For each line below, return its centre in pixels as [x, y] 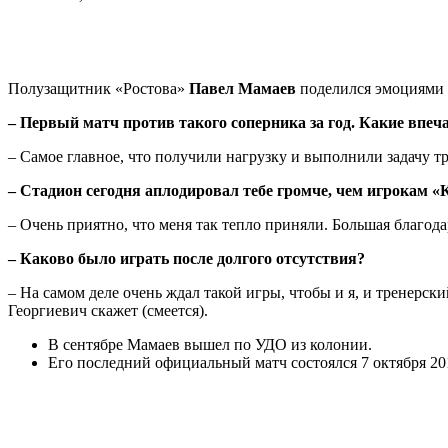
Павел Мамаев [242, 88]
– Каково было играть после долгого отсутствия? [186, 258]
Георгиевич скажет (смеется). [108, 310]
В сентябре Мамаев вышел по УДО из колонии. [210, 344]
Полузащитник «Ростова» [98, 88]
